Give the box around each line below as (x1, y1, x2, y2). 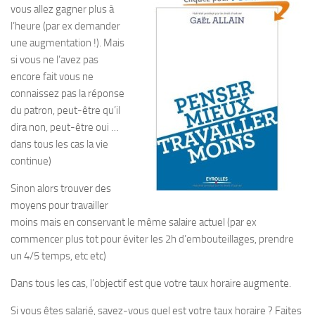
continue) (11, 155, 51, 167)
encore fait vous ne (11, 70, 94, 83)
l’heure (11, 20, 43, 32)
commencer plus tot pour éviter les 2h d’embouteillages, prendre (11, 233, 294, 245)
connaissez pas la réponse (11, 87, 124, 100)
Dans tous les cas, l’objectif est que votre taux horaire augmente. (11, 277, 291, 290)
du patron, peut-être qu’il (11, 104, 120, 117)
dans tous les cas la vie (11, 138, 108, 150)
